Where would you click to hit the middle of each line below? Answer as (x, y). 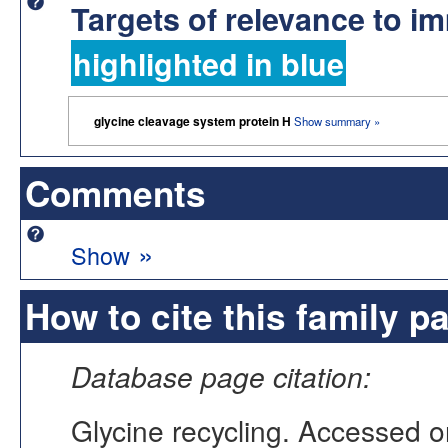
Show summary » (337, 121)
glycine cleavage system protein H (194, 121)
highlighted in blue (208, 64)
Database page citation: (221, 376)
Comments (115, 193)
